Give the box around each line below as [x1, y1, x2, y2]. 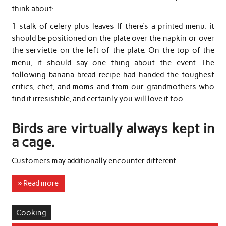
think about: [11, 4, 54, 14]
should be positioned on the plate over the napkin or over [11, 34, 215, 43]
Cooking [16, 208, 46, 217]
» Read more [17, 179, 59, 188]
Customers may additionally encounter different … [11, 156, 184, 165]
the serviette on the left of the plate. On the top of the [11, 46, 215, 55]
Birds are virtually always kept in [11, 120, 215, 137]
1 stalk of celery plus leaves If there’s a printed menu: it [11, 22, 215, 31]
